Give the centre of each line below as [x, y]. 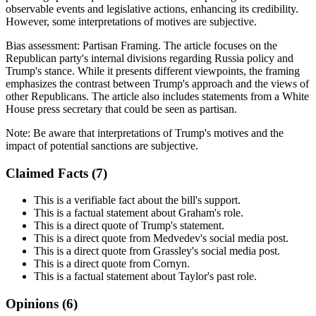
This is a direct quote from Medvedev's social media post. [161, 238]
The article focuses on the [220, 45]
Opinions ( [36, 304]
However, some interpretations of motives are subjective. [131, 21]
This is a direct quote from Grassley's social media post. [157, 251]
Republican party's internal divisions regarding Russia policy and [150, 58]
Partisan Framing [120, 45]
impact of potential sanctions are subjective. [102, 145]
